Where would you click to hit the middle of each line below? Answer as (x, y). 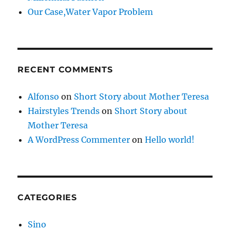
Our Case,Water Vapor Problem (91, 12)
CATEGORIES (47, 198)
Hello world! (170, 140)
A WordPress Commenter (79, 140)
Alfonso (44, 97)
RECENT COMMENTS (65, 70)
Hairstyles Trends (64, 111)
